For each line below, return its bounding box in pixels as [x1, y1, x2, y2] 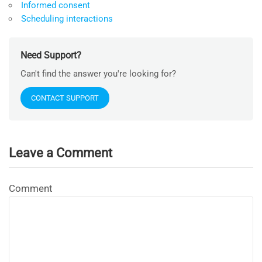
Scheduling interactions [21, 13, 113, 25]
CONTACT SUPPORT [31, 94, 99, 103]
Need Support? [20, 50, 81, 61]
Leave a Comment [9, 146, 112, 161]
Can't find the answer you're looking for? [20, 68, 176, 80]
